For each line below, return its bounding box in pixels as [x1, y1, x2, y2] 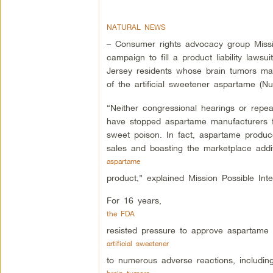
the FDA [106, 209, 135, 219]
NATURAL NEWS [106, 23, 166, 32]
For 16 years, [106, 195, 161, 206]
